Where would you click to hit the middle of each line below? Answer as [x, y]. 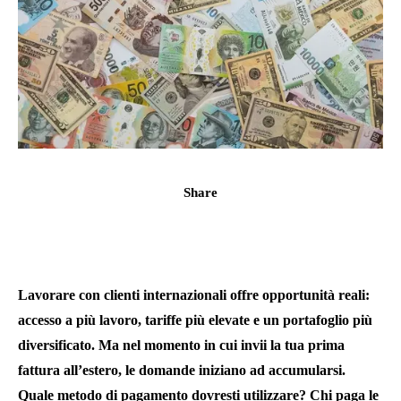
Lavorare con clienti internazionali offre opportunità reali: [194, 295]
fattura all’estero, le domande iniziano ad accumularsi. [182, 371]
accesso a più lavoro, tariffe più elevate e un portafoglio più [195, 320]
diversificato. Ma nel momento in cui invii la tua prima [181, 346]
